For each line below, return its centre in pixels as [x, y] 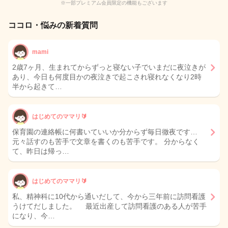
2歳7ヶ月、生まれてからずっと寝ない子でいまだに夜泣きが [109, 67]
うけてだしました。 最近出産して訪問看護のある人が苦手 [109, 206]
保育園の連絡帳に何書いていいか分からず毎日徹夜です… [105, 132]
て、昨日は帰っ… [41, 151]
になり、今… [34, 216]
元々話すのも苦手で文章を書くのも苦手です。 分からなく [106, 142]
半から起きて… [37, 87]
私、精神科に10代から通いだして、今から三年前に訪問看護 [109, 197]
